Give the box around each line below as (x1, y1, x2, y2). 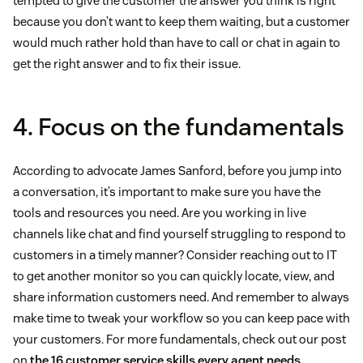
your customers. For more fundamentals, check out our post (13, 331, 346, 348)
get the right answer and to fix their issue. (13, 56, 241, 72)
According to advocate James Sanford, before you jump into (13, 163, 342, 179)
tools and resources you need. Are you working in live (13, 205, 306, 221)
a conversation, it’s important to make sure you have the (13, 184, 321, 200)
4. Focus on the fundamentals (13, 111, 344, 143)
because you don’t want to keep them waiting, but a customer (13, 14, 350, 30)
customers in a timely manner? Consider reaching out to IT (13, 247, 337, 263)
